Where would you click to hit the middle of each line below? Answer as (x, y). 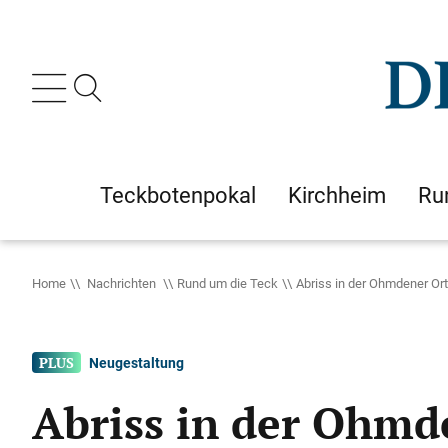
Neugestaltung (137, 362)
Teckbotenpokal (178, 195)
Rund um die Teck (227, 283)
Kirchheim (337, 195)
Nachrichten (121, 283)
